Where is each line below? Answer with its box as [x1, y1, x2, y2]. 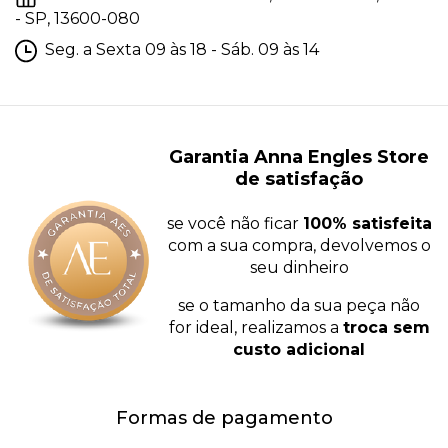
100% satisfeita [302, 214, 432, 234]
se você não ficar [166, 214, 303, 234]
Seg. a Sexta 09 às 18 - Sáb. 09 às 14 [41, 40, 320, 60]
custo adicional [233, 340, 365, 360]
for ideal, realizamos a [168, 318, 343, 338]
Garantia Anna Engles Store [169, 145, 429, 168]
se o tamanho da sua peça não [178, 296, 420, 316]
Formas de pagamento [115, 407, 333, 430]
